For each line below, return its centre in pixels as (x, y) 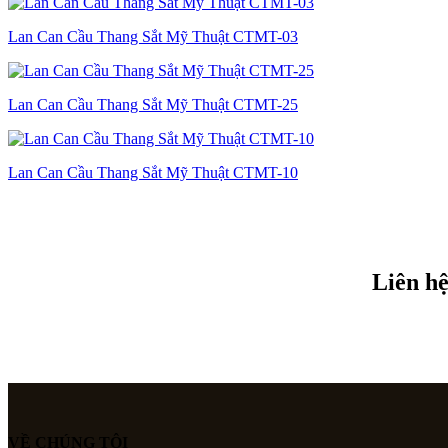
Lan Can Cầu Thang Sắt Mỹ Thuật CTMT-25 (153, 105)
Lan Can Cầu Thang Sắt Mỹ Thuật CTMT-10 (153, 173)
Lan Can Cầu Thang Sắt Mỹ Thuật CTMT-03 (153, 37)
